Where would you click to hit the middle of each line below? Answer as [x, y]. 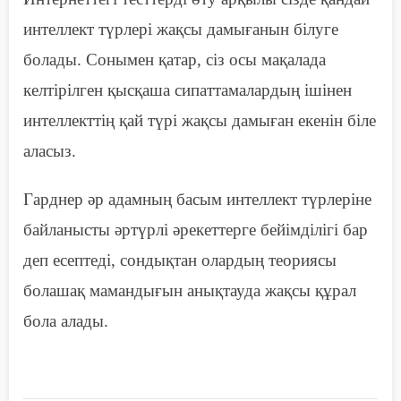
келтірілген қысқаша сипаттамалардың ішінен [188, 90]
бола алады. [66, 321]
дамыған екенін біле [302, 121]
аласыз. [50, 151]
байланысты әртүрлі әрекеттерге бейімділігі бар [196, 230]
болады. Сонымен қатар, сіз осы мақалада [175, 60]
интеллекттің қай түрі [102, 121]
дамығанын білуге [270, 30]
